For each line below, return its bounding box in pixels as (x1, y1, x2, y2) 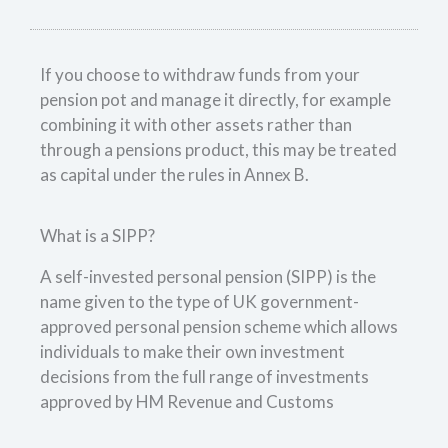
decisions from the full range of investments (40, 366, 369, 388)
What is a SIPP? (40, 225, 155, 247)
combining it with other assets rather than (40, 114, 352, 136)
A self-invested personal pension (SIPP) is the (40, 266, 376, 288)
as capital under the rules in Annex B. (40, 164, 309, 186)
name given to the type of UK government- (40, 291, 359, 313)
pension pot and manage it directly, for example (40, 89, 391, 111)
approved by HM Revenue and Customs (40, 391, 334, 413)
